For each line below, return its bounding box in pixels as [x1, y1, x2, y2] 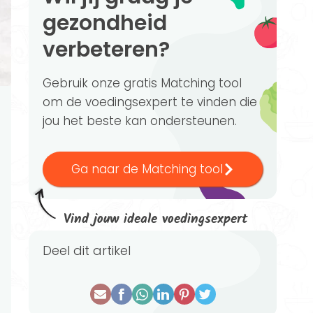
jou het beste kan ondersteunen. [43, 112, 237, 129]
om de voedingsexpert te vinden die [43, 94, 257, 110]
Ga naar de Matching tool [71, 161, 223, 177]
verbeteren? [43, 35, 170, 64]
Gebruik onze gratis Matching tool [43, 75, 242, 92]
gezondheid [43, 8, 167, 38]
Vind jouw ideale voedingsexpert [64, 209, 248, 230]
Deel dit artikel [52, 242, 131, 259]
